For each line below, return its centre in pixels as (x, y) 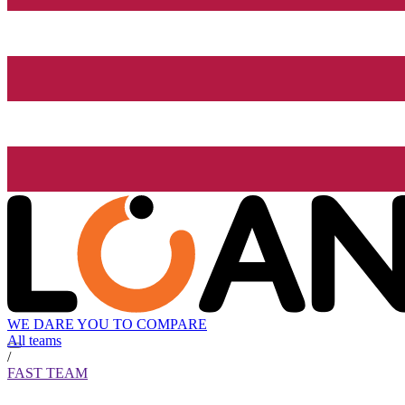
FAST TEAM (47, 373)
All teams (34, 341)
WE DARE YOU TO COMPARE (107, 325)
